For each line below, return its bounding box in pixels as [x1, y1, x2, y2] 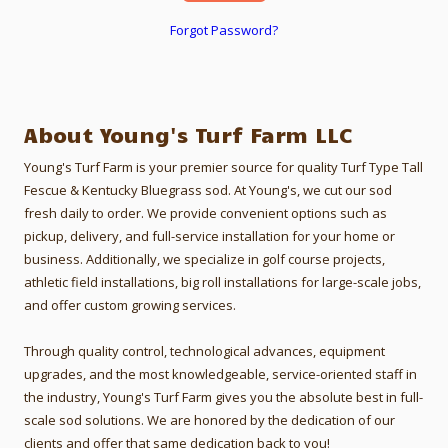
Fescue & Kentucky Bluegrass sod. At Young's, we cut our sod [24, 180, 392, 199]
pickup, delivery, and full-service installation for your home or [24, 226, 395, 245]
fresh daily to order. [24, 203, 147, 222]
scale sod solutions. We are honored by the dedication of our [24, 410, 395, 429]
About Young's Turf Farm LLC [24, 120, 353, 147]
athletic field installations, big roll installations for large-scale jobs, [24, 272, 421, 291]
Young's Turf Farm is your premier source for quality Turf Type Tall [24, 157, 423, 176]
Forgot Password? [170, 20, 278, 39]
